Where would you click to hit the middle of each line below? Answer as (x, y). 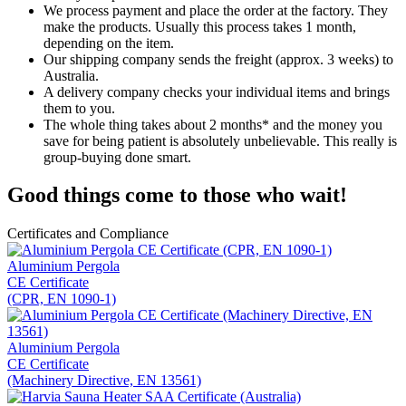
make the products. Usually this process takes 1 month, (200, 26)
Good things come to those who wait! (177, 195)
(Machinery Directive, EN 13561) (104, 381)
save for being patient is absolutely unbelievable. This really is (220, 140)
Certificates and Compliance (88, 234)
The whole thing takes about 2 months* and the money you (213, 124)
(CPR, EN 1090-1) (62, 299)
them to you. (79, 108)
